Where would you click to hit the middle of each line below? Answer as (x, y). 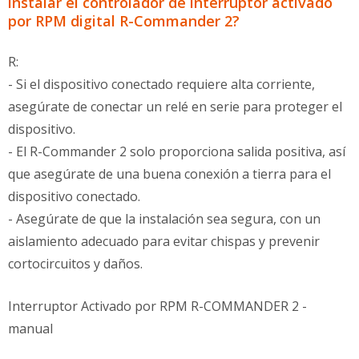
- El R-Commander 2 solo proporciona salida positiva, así (177, 151)
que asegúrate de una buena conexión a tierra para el (169, 174)
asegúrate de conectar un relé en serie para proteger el (175, 107)
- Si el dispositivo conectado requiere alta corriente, (161, 84)
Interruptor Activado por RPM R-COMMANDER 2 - (157, 306)
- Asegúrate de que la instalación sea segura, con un (164, 219)
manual (30, 329)
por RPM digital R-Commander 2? (124, 21)
